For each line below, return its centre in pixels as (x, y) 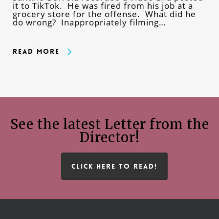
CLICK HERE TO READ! (114, 166)
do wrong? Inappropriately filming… (89, 22)
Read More (36, 52)
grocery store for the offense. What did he (104, 14)
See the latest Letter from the (109, 124)
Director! (109, 138)
